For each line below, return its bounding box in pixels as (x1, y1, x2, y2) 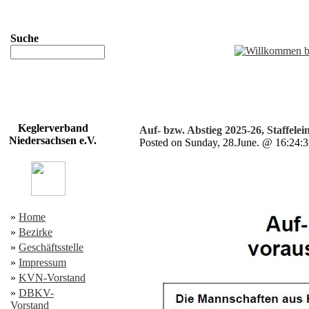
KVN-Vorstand (19, 272, 86, 283)
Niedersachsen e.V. (9, 134, 97, 146)
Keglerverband (17, 122, 88, 134)
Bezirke (19, 226, 52, 238)
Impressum (19, 257, 66, 268)
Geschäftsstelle (19, 241, 83, 253)
